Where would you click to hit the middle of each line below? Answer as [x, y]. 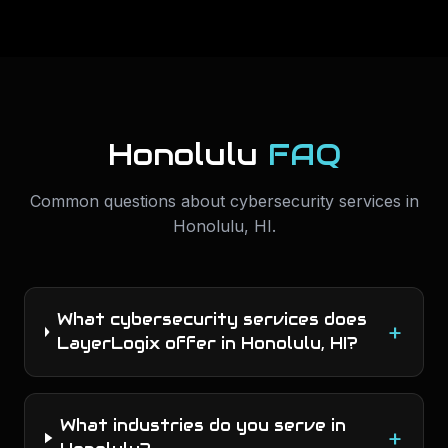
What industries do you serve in [202, 425]
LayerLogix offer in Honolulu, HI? [207, 343]
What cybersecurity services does [211, 319]
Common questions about [129, 201]
